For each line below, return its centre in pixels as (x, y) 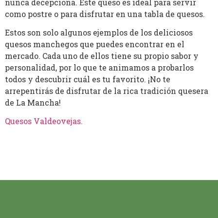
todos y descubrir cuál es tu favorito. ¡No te (88, 79)
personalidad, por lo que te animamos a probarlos (99, 68)
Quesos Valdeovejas (43, 121)
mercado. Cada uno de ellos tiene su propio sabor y (102, 56)
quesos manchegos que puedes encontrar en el (95, 44)
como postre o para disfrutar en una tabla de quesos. (105, 14)
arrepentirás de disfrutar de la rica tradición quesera (107, 91)
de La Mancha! (33, 103)
